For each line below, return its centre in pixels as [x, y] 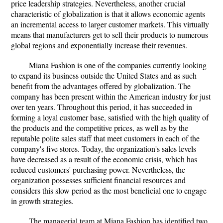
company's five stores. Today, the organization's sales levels [104, 149]
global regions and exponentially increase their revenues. [99, 45]
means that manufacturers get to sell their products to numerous [110, 35]
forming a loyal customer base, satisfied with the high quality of [110, 117]
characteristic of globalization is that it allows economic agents [108, 14]
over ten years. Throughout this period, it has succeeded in [102, 107]
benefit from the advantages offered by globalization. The [101, 86]
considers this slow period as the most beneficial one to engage [109, 190]
